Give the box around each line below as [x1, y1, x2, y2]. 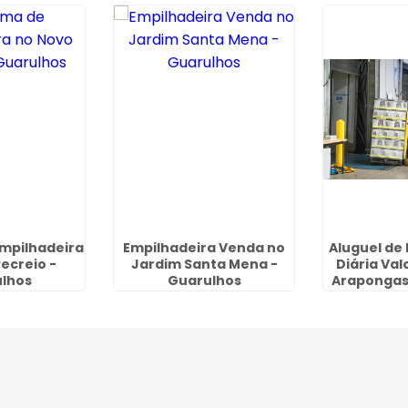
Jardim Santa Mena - [130, 255, 278, 273]
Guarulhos [167, 271, 241, 290]
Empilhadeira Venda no [123, 239, 286, 257]
